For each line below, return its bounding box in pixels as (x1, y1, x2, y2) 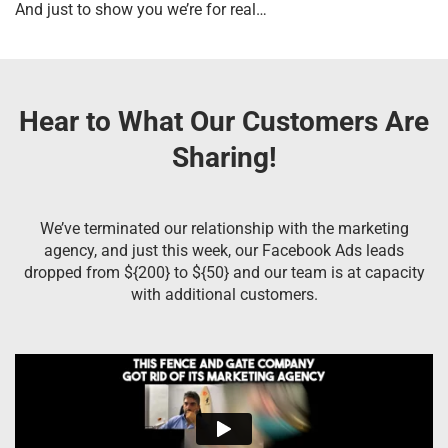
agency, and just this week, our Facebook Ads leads (44, 240, 404, 260)
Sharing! (171, 140, 277, 174)
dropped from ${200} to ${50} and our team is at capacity (23, 262, 425, 282)
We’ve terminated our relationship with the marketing (39, 218, 409, 238)
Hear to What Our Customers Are (19, 104, 429, 138)
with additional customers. (130, 284, 318, 304)
